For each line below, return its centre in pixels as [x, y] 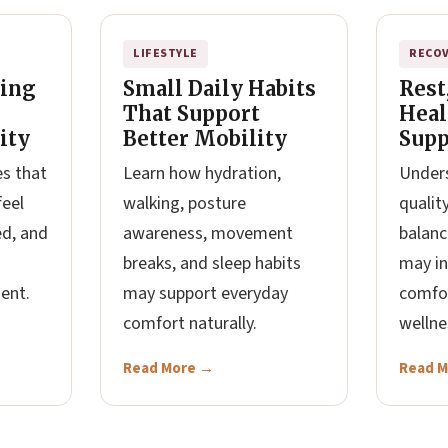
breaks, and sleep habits [212, 263]
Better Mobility [205, 138]
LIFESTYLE [165, 53]
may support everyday [205, 293]
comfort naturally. [190, 323]
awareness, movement [208, 233]
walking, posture [184, 203]
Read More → [168, 368]
